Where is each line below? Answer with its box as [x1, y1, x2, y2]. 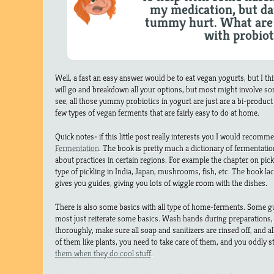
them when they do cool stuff [55, 248, 151, 259]
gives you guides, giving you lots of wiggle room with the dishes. [55, 177, 267, 189]
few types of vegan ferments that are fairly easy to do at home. [55, 107, 261, 119]
